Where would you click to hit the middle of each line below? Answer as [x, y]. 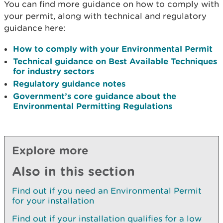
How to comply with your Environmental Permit [113, 49]
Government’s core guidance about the [95, 96]
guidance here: [35, 28]
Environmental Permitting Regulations [93, 106]
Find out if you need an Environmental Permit [107, 191]
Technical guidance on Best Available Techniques [115, 61]
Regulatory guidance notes [69, 83]
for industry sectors [54, 71]
